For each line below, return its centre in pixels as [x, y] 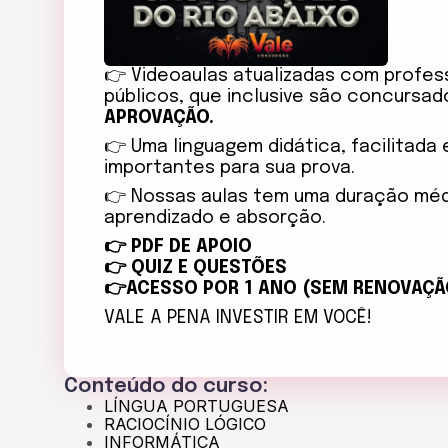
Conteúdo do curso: [166, 387]
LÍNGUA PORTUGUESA [196, 406]
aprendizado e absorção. [217, 218]
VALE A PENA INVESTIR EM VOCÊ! [240, 318]
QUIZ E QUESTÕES [206, 268]
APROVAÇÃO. [164, 118]
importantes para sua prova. [229, 168]
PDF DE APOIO [191, 247]
